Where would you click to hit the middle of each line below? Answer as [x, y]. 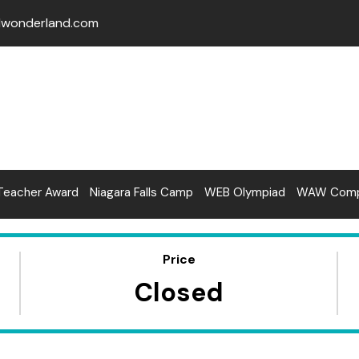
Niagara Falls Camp [141, 192]
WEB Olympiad [245, 192]
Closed [179, 293]
